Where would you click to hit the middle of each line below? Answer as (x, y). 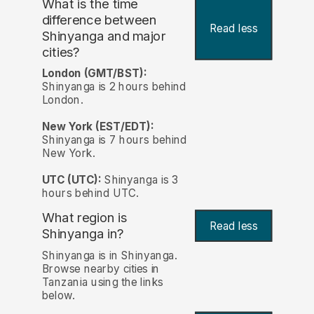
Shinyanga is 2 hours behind (114, 87)
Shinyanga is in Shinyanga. (109, 255)
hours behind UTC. (90, 193)
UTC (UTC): (71, 180)
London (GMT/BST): (94, 74)
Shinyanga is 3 (139, 180)
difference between (99, 20)
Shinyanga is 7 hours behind (114, 140)
